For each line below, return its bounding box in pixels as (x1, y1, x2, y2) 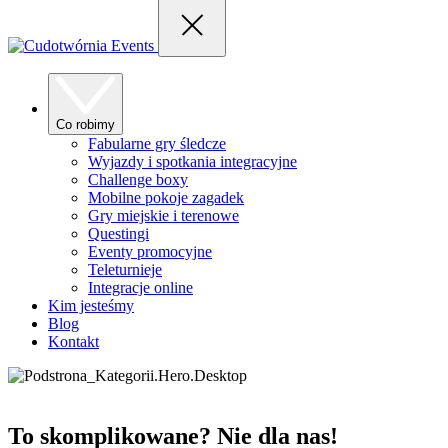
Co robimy (56, 117, 115, 133)
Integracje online (88, 279, 193, 297)
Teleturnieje (88, 261, 162, 279)
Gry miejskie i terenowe (88, 207, 239, 225)
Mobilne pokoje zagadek (88, 189, 244, 207)
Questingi (88, 225, 149, 243)
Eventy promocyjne (88, 243, 212, 261)
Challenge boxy (88, 171, 188, 189)
